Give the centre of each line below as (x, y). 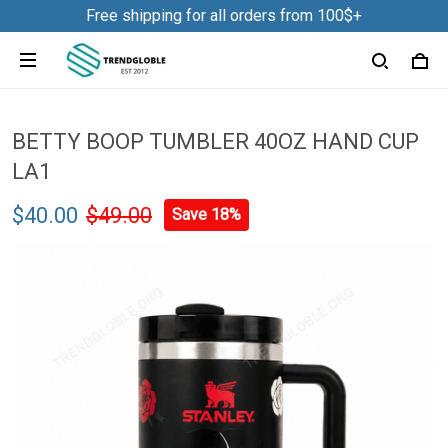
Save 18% (206, 214)
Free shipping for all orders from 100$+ (224, 15)
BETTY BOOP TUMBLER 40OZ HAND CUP (215, 141)
